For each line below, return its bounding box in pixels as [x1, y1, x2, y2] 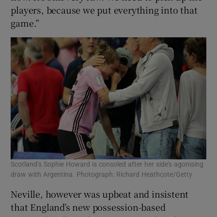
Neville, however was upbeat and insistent [11, 187, 189, 200]
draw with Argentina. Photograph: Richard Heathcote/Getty [11, 170, 193, 178]
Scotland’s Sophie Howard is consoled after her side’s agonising [11, 160, 204, 168]
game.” [11, 16, 40, 29]
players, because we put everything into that [11, 3, 198, 16]
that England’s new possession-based [11, 200, 166, 213]
